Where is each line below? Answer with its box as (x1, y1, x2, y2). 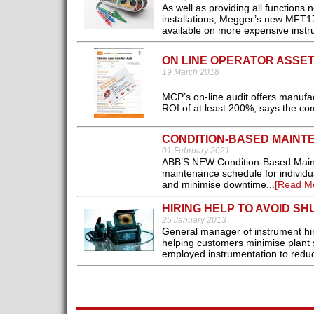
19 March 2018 (161, 67, 219, 78)
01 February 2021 (161, 146, 230, 156)
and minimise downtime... (161, 179, 275, 191)
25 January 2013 (161, 215, 226, 226)
